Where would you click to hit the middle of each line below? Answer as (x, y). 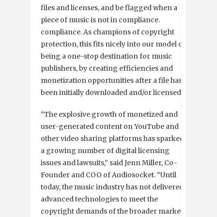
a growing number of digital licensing (105, 151)
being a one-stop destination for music (106, 56)
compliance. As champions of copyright (108, 32)
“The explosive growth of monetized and (109, 115)
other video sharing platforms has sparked (112, 139)
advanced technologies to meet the (99, 199)
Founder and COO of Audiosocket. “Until (108, 175)
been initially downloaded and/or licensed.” (113, 93)
